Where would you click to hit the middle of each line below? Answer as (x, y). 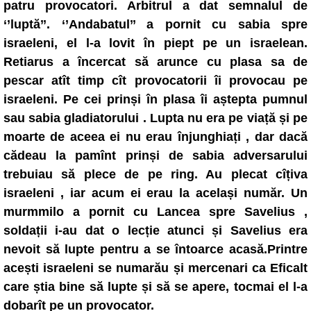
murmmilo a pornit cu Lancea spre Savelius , (155, 212)
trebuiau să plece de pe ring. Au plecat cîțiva (155, 174)
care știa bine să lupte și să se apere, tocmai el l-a (155, 287)
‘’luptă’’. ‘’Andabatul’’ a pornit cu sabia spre (155, 24)
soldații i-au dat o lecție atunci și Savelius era (155, 230)
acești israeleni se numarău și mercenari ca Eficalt (155, 268)
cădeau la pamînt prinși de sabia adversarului (155, 155)
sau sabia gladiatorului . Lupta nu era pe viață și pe (155, 118)
